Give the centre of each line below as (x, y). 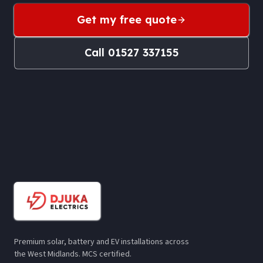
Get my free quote (127, 19)
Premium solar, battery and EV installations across (102, 242)
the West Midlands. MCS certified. (73, 254)
